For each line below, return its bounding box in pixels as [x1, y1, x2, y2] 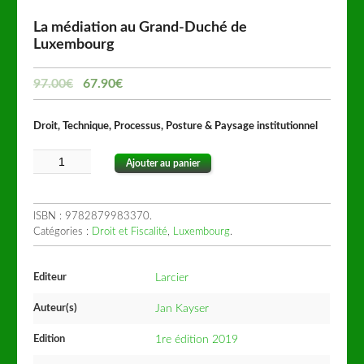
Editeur [33, 271, 67, 283]
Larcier [155, 271, 189, 284]
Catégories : [33, 227, 93, 238]
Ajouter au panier [126, 158, 201, 168]
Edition [33, 333, 66, 344]
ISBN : [33, 211, 66, 223]
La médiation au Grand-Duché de [33, 19, 248, 35]
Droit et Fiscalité [92, 227, 168, 238]
